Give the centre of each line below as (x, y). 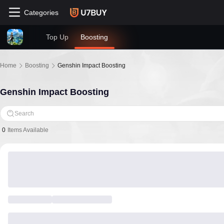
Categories (41, 12)
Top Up (57, 37)
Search (24, 113)
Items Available (28, 130)
